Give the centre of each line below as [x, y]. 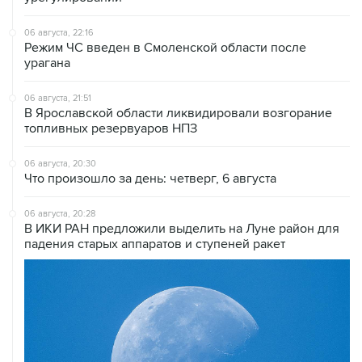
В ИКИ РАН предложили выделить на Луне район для [182, 194]
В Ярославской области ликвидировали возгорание [178, 79]
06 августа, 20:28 [60, 179]
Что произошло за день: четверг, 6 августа [150, 144]
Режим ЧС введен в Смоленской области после [165, 13]
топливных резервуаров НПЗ [111, 94]
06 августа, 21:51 [58, 64]
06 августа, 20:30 [60, 129]
